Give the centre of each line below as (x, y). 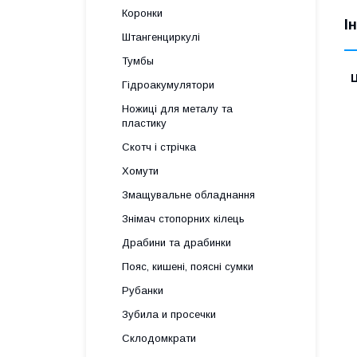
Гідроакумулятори (168, 85)
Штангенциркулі (161, 37)
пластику (144, 123)
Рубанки (143, 290)
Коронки (142, 13)
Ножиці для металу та (177, 109)
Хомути (140, 171)
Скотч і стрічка (159, 147)
